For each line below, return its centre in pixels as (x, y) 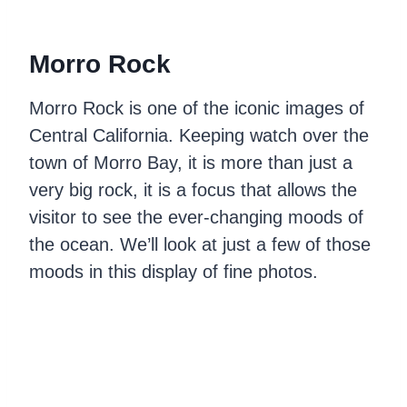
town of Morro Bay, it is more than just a (191, 162)
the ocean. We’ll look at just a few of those (200, 244)
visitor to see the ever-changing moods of (196, 217)
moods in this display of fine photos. (174, 271)
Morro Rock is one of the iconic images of (197, 108)
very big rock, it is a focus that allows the (193, 189)
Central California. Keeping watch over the (199, 135)
